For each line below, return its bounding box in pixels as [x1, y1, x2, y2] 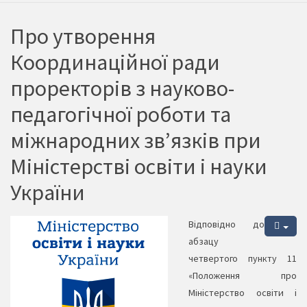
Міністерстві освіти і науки [10, 153, 267, 181]
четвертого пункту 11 [188, 252, 297, 265]
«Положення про [188, 269, 297, 282]
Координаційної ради [10, 49, 220, 77]
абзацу [188, 235, 219, 248]
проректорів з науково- [10, 75, 234, 103]
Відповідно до [188, 218, 265, 231]
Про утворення [10, 23, 156, 51]
